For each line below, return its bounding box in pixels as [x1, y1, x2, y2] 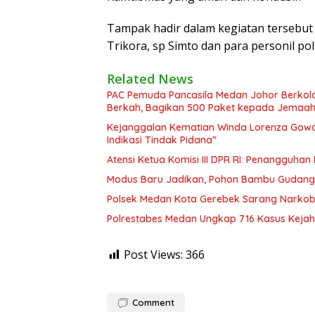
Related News [107, 70, 193, 87]
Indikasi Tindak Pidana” [107, 133, 217, 146]
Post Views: [124, 246, 183, 262]
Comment [132, 296, 174, 308]
